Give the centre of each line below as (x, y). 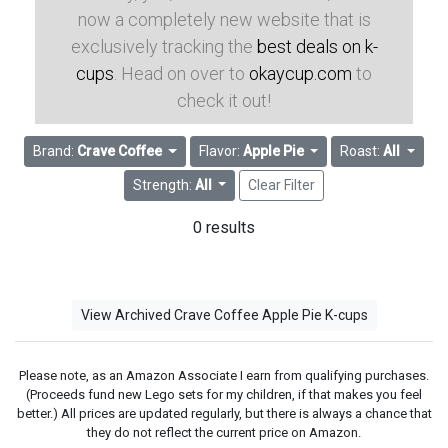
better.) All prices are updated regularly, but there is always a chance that (224, 413)
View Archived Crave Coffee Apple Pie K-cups (224, 314)
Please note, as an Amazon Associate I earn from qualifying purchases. (224, 375)
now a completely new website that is (224, 19)
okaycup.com (300, 73)
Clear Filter (282, 184)
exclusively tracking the (163, 46)
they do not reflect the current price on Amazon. (224, 432)
